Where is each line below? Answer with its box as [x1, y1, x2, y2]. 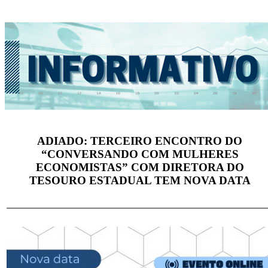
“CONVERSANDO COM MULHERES [41, 147, 239, 160]
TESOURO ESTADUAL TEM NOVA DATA [29, 173, 251, 187]
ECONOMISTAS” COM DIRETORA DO [35, 160, 244, 173]
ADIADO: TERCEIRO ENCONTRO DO [37, 134, 242, 147]
